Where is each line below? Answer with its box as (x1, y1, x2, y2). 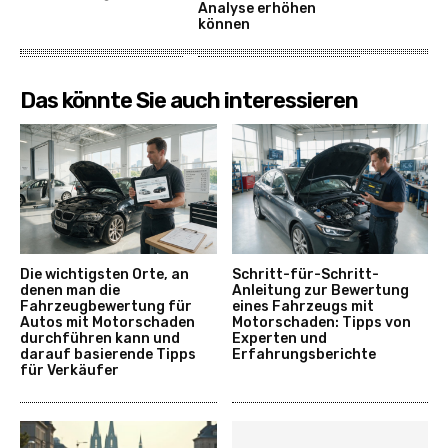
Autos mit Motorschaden (20, 313, 195, 331)
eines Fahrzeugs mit (231, 297, 374, 315)
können (197, 16, 250, 34)
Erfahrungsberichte (231, 345, 376, 363)
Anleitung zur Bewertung (231, 281, 409, 299)
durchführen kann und (20, 329, 180, 347)
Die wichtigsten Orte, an (20, 265, 189, 283)
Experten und (231, 329, 327, 347)
